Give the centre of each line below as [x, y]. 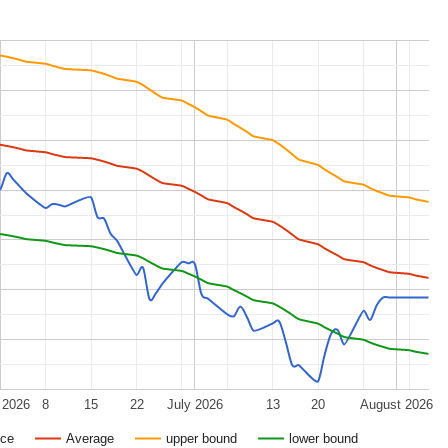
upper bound [201, 438]
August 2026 [396, 404]
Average [90, 438]
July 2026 [194, 404]
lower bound [323, 438]
